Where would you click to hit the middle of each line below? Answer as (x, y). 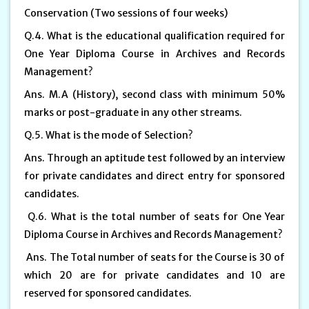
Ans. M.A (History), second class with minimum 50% (154, 94)
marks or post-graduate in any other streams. (134, 112)
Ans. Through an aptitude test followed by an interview (154, 158)
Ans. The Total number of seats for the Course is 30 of (154, 257)
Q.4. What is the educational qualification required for (154, 36)
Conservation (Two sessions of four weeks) (127, 13)
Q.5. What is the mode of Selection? (110, 135)
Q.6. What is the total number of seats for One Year (154, 216)
